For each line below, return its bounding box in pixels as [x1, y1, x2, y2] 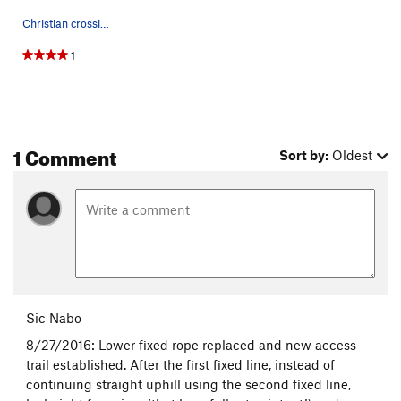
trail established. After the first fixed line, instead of [26, 355, 335, 372]
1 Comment [13, 138, 116, 170]
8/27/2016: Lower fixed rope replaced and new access [26, 336, 356, 353]
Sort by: [279, 146, 329, 163]
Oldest [332, 146, 373, 163]
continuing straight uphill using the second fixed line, [26, 375, 351, 392]
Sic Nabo [26, 309, 81, 326]
